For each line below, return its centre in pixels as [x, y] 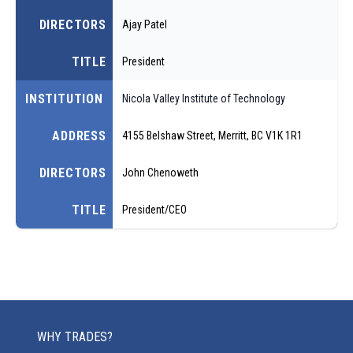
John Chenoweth [160, 172]
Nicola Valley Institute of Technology [203, 98]
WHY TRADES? [75, 337]
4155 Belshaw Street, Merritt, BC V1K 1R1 [212, 135]
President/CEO [154, 209]
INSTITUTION [64, 98]
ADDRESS [79, 136]
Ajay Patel [144, 24]
